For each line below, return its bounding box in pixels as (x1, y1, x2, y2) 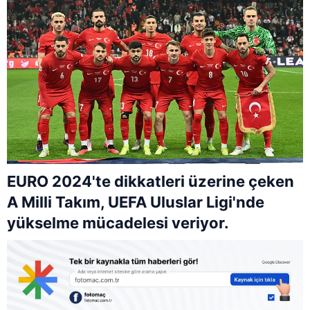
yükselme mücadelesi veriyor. (7, 213, 229, 232)
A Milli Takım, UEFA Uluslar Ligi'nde (7, 192, 264, 211)
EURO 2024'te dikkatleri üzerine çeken (7, 172, 294, 190)
